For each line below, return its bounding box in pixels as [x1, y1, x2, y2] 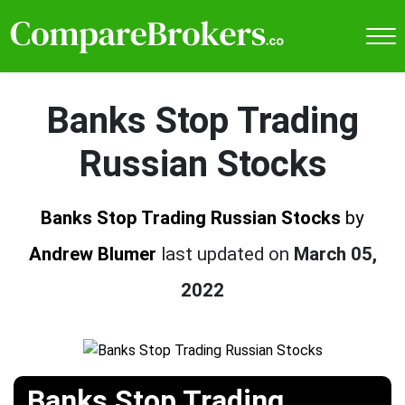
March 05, [293, 242, 377, 265]
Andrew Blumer [28, 242, 156, 265]
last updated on [160, 242, 294, 265]
